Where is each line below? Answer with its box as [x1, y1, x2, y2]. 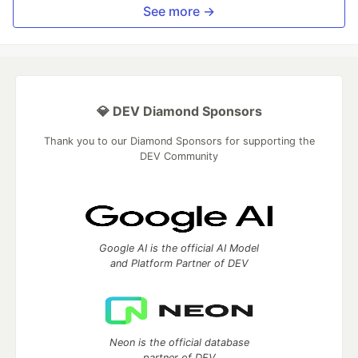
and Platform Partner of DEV [109, 257, 249, 269]
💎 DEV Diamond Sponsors [96, 102, 262, 119]
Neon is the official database [109, 336, 249, 348]
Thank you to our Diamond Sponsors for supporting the [43, 134, 315, 147]
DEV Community [140, 149, 218, 162]
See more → [143, 2, 215, 19]
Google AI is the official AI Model [99, 241, 259, 254]
